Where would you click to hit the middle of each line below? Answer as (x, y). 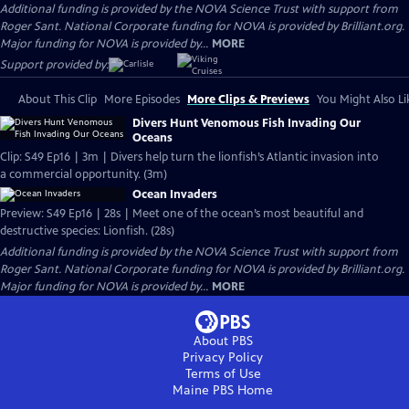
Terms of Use (223, 374)
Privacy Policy (223, 357)
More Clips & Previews (248, 100)
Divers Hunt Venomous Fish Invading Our (246, 123)
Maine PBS (203, 390)
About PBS (223, 341)
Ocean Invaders (175, 194)
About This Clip (58, 100)
